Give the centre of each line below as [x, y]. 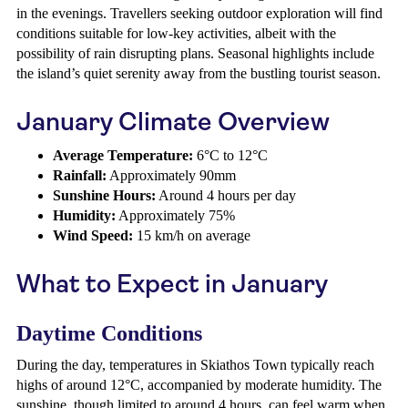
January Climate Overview [173, 122]
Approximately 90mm [171, 175]
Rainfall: [80, 175]
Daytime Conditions [109, 333]
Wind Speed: [93, 235]
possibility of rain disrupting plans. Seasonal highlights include [195, 53]
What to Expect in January [172, 284]
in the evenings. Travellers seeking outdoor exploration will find [199, 13]
